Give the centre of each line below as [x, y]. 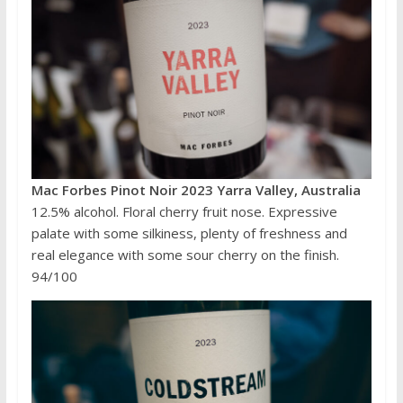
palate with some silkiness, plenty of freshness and [189, 233]
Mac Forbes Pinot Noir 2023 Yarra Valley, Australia [196, 189]
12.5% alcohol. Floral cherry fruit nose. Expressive [184, 211]
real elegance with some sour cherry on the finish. [185, 254]
